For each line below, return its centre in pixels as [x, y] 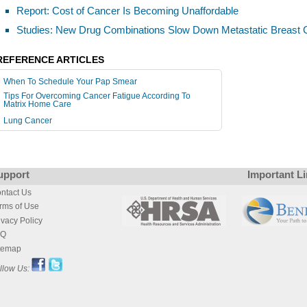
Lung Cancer [28, 121]
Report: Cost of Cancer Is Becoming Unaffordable [127, 10]
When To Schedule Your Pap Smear [70, 82]
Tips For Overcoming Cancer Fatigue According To [97, 96]
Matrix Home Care [37, 105]
